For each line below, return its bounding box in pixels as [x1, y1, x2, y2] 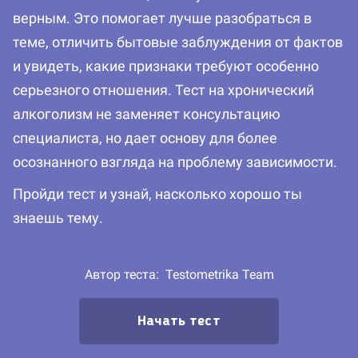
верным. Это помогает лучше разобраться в [13, 10, 312, 27]
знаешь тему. [13, 209, 103, 227]
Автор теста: [84, 267, 165, 283]
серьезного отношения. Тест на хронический [13, 82, 314, 99]
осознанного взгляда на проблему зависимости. [13, 153, 337, 171]
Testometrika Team [165, 267, 274, 283]
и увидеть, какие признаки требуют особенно [13, 58, 319, 75]
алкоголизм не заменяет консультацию [13, 105, 280, 123]
